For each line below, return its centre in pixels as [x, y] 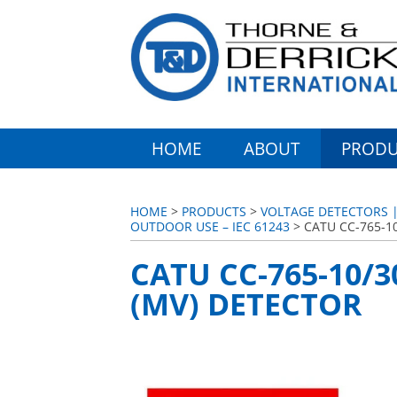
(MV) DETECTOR [246, 304]
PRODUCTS [214, 211]
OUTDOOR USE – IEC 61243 [210, 226]
